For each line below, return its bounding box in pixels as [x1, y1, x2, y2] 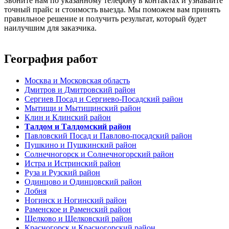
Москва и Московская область [25, 76, 130, 85]
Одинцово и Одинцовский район [25, 177, 142, 187]
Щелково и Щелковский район [25, 214, 132, 223]
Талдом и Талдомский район [25, 122, 131, 131]
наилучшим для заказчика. [4, 24, 97, 33]
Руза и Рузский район [25, 168, 100, 177]
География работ [4, 52, 98, 66]
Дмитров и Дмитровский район [25, 85, 135, 95]
